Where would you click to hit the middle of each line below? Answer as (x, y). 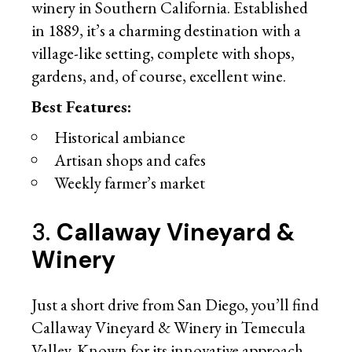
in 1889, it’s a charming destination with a (167, 30)
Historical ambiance (120, 137)
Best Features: (82, 106)
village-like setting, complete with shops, (163, 53)
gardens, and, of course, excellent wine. (159, 75)
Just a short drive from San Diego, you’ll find (176, 304)
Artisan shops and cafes (130, 159)
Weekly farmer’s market (130, 182)
